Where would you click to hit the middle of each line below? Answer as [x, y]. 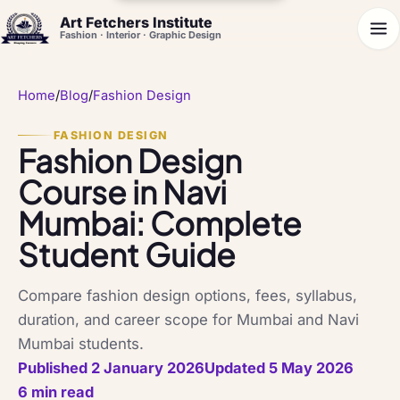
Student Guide [127, 254]
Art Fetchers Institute [137, 22]
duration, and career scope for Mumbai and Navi [188, 319]
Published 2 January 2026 [111, 367]
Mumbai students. [81, 343]
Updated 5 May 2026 [279, 367]
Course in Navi [122, 191]
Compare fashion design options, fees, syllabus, [187, 295]
